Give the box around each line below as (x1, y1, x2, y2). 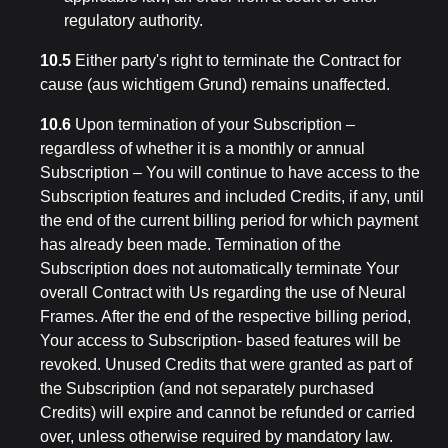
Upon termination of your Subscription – (71, 116, 355, 133)
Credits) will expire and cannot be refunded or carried (40, 404, 415, 421)
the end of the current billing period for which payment (40, 212, 418, 229)
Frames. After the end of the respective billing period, (40, 308, 411, 325)
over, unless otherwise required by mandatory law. (40, 428, 393, 445)
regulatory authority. (64, 12, 203, 29)
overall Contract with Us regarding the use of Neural (40, 284, 406, 301)
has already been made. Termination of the (40, 236, 341, 253)
